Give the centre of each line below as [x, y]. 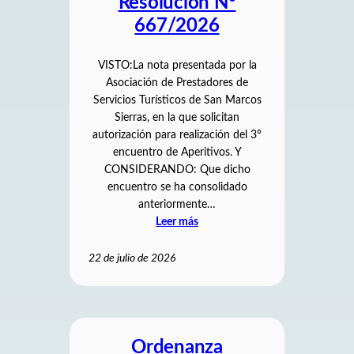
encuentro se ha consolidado [177, 188]
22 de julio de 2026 [132, 259]
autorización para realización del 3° [177, 136]
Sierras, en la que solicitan [177, 118]
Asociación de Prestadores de [177, 83]
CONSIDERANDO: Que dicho [177, 170]
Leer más [177, 222]
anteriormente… [177, 205]
